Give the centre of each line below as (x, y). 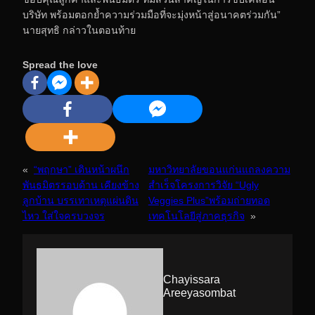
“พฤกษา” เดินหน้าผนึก (82, 170)
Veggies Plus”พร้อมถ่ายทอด (209, 201)
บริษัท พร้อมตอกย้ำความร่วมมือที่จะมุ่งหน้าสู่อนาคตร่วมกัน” (152, 15)
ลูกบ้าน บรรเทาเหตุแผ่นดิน (81, 201)
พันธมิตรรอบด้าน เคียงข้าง (81, 185)
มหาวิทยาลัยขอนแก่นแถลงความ (219, 170)
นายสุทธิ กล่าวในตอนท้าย (79, 31)
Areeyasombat (199, 293)
